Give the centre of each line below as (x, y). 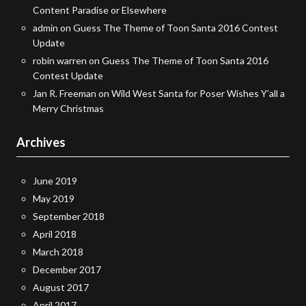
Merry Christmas (68, 109)
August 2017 (61, 288)
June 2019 (55, 181)
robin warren (60, 61)
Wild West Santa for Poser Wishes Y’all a (198, 94)
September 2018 (69, 217)
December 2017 (67, 270)
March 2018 (58, 252)
